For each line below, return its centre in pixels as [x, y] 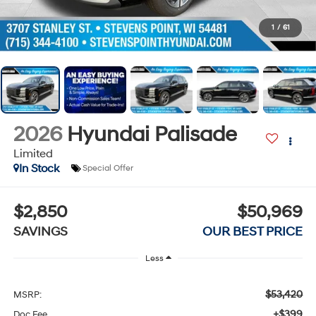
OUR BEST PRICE [253, 232]
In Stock [39, 168]
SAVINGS [40, 232]
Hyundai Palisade [152, 134]
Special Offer [108, 169]
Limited [33, 153]
